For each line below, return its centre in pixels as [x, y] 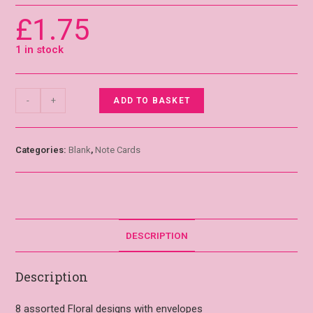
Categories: [42, 150]
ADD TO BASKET [152, 101]
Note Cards [118, 150]
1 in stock [40, 50]
